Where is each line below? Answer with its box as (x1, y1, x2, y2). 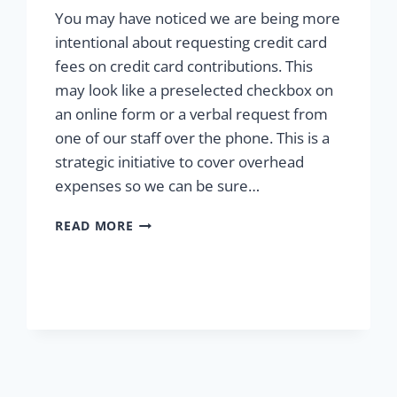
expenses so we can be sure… (55, 175, 261, 197)
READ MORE (55, 217, 134, 235)
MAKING (132, 213, 188, 230)
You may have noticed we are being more (55, 8, 341, 29)
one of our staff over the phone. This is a (55, 128, 331, 149)
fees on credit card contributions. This (55, 56, 314, 77)
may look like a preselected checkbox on (55, 80, 334, 101)
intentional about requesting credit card (55, 32, 328, 53)
